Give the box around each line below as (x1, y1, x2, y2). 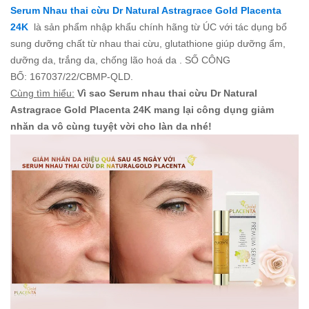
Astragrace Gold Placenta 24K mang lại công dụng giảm (10, 104, 274, 116)
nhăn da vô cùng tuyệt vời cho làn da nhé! (10, 121, 212, 132)
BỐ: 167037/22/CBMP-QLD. (10, 71, 133, 83)
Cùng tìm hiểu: (10, 88, 74, 99)
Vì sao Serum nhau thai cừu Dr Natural (77, 88, 257, 99)
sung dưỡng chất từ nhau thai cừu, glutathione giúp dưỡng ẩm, (10, 38, 286, 50)
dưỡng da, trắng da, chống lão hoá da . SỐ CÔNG (10, 54, 230, 66)
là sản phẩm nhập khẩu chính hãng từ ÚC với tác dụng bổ (34, 21, 287, 33)
